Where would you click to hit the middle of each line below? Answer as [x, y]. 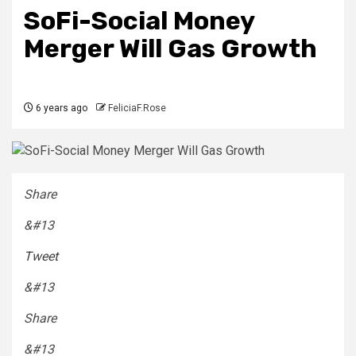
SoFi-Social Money [139, 20]
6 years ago [60, 108]
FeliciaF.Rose [137, 108]
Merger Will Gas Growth [170, 48]
